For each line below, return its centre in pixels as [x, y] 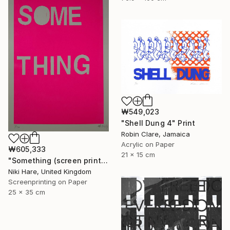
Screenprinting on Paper [48, 181]
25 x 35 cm [27, 192]
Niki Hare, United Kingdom [50, 171]
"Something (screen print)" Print [104, 160]
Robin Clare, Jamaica [156, 134]
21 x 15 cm [138, 155]
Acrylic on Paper [148, 145]
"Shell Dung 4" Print [158, 123]
